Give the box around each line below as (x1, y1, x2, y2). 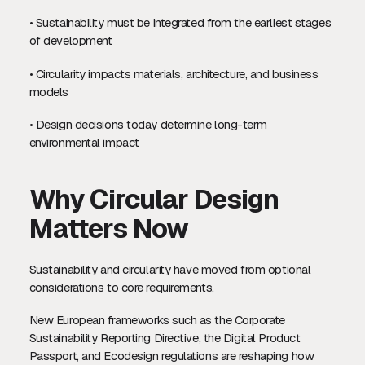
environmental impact (29, 134, 139, 151)
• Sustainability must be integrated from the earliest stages (29, 15, 332, 31)
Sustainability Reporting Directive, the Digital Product (29, 330, 301, 346)
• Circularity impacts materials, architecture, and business (29, 65, 319, 81)
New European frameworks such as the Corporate (29, 312, 285, 328)
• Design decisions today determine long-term (29, 117, 267, 133)
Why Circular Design (29, 182, 279, 218)
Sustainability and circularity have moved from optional (29, 261, 311, 277)
